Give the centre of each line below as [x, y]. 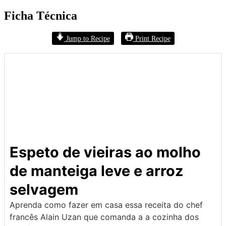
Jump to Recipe [87, 38]
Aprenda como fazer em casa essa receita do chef [106, 205]
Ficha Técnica [41, 15]
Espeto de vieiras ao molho [105, 152]
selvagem [44, 189]
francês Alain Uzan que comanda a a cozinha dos [104, 217]
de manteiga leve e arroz [96, 171]
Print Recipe [152, 38]
